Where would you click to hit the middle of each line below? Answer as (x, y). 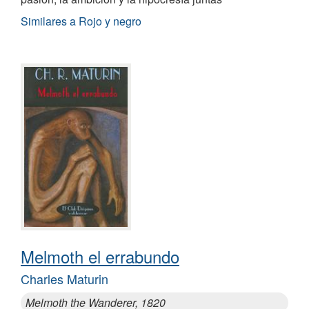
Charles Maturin (64, 278)
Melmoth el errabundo (100, 256)
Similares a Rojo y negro (81, 21)
